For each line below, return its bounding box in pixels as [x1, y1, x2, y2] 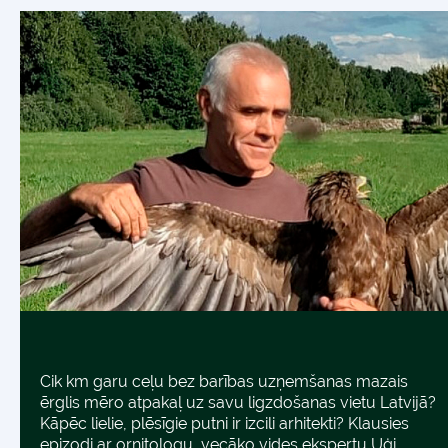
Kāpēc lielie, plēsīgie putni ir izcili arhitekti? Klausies [40, 414, 409, 433]
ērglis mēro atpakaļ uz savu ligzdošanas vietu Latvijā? [40, 393, 436, 412]
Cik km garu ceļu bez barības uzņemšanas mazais [40, 372, 408, 391]
